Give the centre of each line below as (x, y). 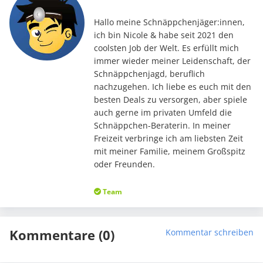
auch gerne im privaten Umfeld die (163, 113)
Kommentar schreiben (210, 232)
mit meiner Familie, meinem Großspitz (169, 151)
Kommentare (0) (62, 235)
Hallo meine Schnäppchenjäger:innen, (169, 22)
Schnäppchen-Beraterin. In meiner (162, 126)
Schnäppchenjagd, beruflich (149, 74)
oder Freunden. (124, 164)
